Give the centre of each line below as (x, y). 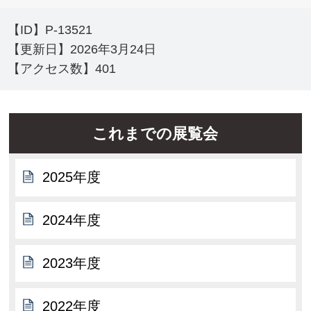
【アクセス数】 (52, 69)
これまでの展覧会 (155, 133)
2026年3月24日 (114, 50)
